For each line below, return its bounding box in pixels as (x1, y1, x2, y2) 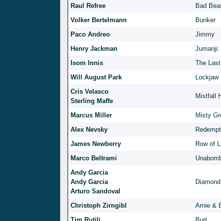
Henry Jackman (71, 45, 117, 53)
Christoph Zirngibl (71, 202, 127, 210)
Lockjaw (195, 74, 219, 81)
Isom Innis (71, 59, 103, 67)
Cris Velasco (71, 88, 109, 96)
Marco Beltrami (71, 154, 117, 162)
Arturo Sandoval (71, 187, 120, 195)
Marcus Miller (71, 111, 112, 119)
